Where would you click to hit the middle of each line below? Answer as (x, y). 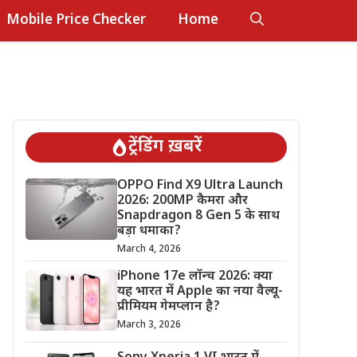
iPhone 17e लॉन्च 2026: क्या (194, 277)
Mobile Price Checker (76, 21)
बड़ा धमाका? (149, 231)
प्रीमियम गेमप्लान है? (168, 307)
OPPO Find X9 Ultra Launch (200, 186)
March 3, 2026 (149, 325)
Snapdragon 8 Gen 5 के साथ (198, 216)
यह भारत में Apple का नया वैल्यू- (200, 292)
